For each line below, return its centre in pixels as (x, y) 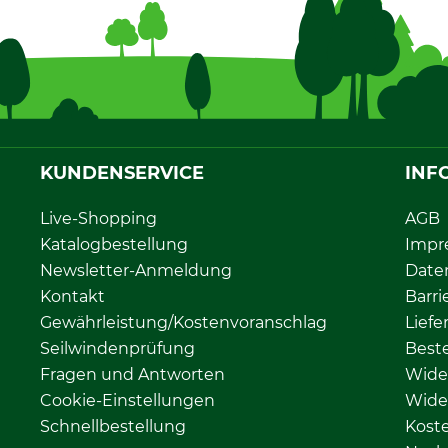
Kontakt (72, 296)
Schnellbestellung (113, 426)
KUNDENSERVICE (122, 172)
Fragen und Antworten (132, 374)
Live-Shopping (98, 218)
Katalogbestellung (114, 244)
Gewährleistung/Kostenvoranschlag (183, 322)
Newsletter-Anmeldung (136, 270)
